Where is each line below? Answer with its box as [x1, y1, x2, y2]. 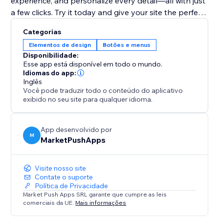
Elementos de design [29, 41, 91, 49]
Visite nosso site [35, 164, 87, 173]
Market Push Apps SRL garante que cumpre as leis [23, 191, 167, 198]
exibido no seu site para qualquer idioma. [23, 95, 153, 104]
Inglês [23, 77, 43, 87]
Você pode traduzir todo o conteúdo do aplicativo [23, 86, 183, 95]
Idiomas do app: [23, 68, 77, 78]
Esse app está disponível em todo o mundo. [23, 60, 163, 69]
